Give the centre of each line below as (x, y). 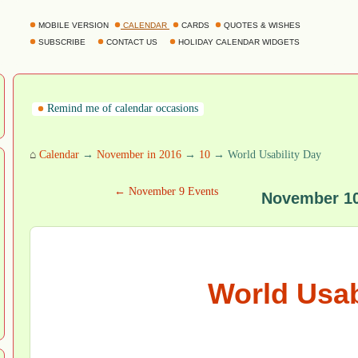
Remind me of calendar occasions (121, 108)
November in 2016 (139, 155)
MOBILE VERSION (74, 25)
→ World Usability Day (266, 155)
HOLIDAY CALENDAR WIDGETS (239, 42)
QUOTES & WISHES (262, 25)
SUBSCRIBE (62, 42)
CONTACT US (132, 42)
